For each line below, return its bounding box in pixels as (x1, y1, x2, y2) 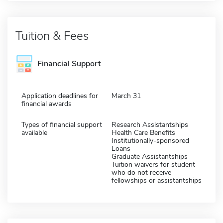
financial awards (21, 99, 72, 109)
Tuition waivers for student (111, 159, 195, 169)
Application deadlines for (21, 91, 98, 101)
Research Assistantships (111, 119, 188, 129)
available (21, 127, 47, 137)
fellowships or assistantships (111, 175, 202, 185)
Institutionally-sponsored (111, 135, 189, 145)
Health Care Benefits (111, 127, 175, 137)
